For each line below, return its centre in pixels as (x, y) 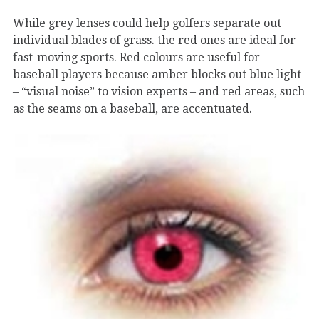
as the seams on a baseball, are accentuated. (132, 109)
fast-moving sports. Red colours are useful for (136, 58)
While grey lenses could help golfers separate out (147, 23)
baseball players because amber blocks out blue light (157, 75)
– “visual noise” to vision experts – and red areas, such (159, 92)
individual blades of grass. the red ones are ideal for (154, 41)
